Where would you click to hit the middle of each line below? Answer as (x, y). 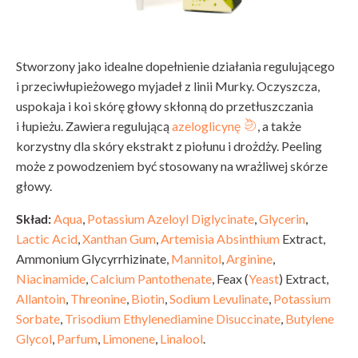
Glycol (34, 339)
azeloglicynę (206, 126)
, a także (279, 126)
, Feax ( (230, 279)
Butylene (310, 319)
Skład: (35, 219)
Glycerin (282, 219)
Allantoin (41, 299)
